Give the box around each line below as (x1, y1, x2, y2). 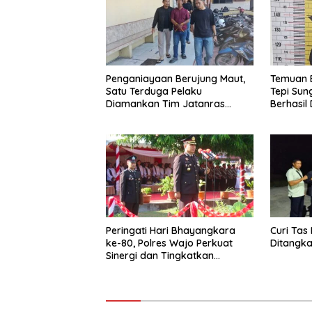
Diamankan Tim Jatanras (106, 97, 225, 111)
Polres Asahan (106, 110, 172, 123)
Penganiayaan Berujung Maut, (106, 72, 245, 86)
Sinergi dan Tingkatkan (106, 249, 214, 263)
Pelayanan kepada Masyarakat (106, 262, 253, 275)
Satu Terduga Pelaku (106, 85, 202, 98)
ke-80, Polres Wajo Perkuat (106, 237, 233, 250)
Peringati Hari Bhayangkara (106, 224, 235, 237)
